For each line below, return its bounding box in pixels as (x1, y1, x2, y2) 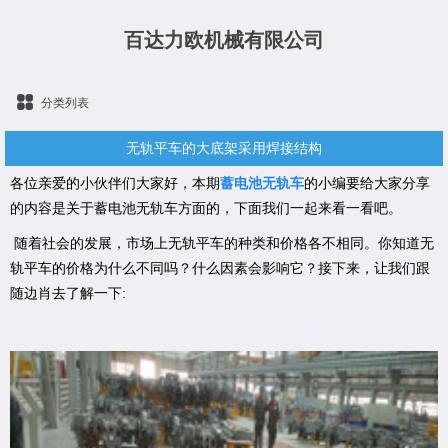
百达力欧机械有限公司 (124, 28, 324, 51)
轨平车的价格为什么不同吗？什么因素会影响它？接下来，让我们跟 (10, 260, 430, 276)
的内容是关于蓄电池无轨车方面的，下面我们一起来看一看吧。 (10, 200, 402, 216)
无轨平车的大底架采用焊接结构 (126, 140, 322, 156)
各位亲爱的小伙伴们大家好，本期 (10, 175, 220, 191)
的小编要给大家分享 (304, 175, 430, 191)
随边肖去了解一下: (10, 285, 126, 301)
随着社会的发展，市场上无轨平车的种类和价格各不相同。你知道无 (10, 235, 434, 251)
